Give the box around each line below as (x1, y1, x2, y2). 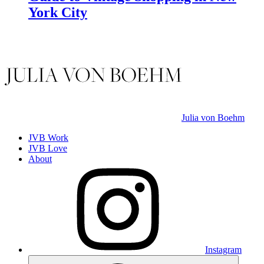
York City (28, 5, 87, 21)
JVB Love (28, 143, 67, 154)
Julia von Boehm (181, 113, 245, 123)
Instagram (205, 245, 242, 255)
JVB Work (28, 133, 68, 143)
